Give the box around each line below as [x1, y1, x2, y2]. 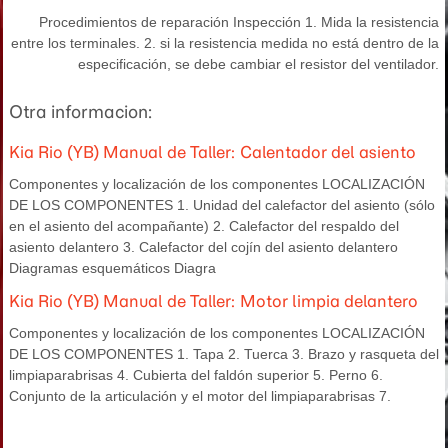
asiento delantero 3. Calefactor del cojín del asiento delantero [9, 239, 398, 255]
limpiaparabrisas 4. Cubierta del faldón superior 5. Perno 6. [9, 367, 383, 383]
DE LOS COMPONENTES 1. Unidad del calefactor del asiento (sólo [9, 197, 435, 213]
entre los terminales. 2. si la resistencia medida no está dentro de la [11, 35, 439, 51]
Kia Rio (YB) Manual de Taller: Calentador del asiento [9, 142, 416, 162]
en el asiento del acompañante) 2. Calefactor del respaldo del [9, 218, 399, 234]
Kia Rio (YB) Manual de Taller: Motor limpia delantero [9, 291, 418, 311]
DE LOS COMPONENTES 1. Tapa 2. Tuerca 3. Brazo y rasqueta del [9, 346, 439, 362]
